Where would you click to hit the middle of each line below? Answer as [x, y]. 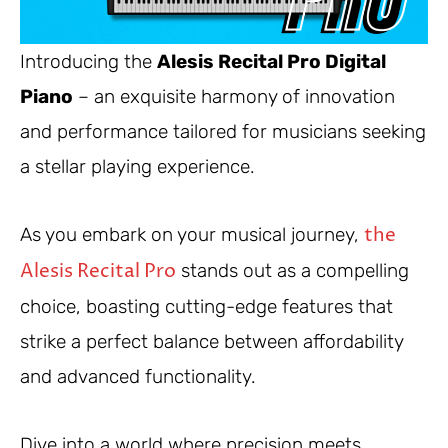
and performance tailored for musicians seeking [223, 131]
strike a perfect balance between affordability [211, 341]
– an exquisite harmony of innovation [234, 96]
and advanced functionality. [138, 376]
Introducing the [88, 61]
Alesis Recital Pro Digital [271, 61]
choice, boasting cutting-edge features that [206, 306]
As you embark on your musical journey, [192, 234]
